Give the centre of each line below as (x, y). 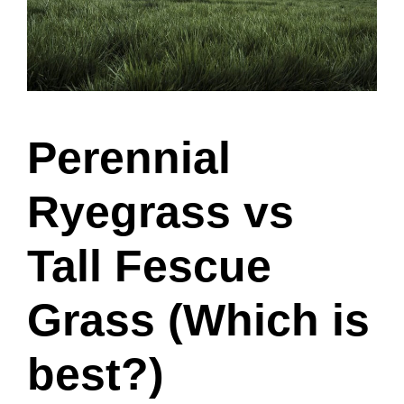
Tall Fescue (149, 266)
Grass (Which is (198, 320)
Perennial (129, 157)
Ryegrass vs (161, 211)
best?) (96, 374)
